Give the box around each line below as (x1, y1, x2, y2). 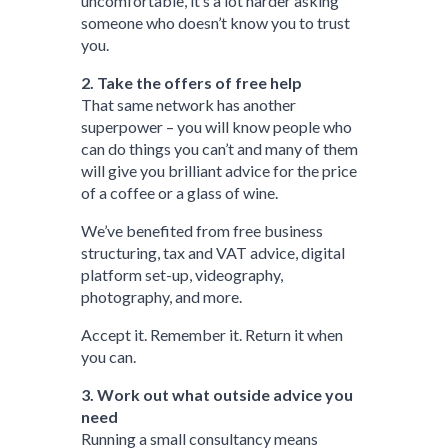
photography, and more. (81, 287, 243, 306)
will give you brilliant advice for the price (81, 161, 358, 180)
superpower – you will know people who (81, 117, 353, 136)
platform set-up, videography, (81, 265, 284, 284)
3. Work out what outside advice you (81, 385, 354, 404)
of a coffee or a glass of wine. (81, 183, 279, 202)
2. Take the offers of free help (81, 73, 303, 92)
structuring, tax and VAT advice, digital (81, 243, 346, 262)
